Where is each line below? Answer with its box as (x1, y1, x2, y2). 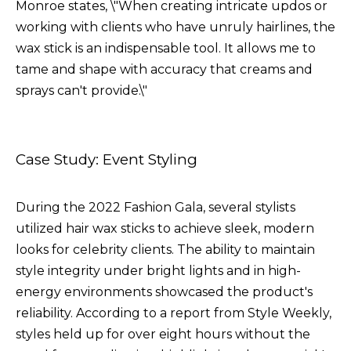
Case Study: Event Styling (16, 150, 197, 168)
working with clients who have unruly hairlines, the (16, 19, 335, 34)
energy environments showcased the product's (16, 284, 313, 299)
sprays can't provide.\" (16, 82, 147, 98)
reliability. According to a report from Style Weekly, (16, 305, 331, 320)
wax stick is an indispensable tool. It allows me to (16, 40, 316, 56)
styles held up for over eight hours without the (16, 326, 310, 342)
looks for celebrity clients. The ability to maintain (16, 241, 315, 257)
